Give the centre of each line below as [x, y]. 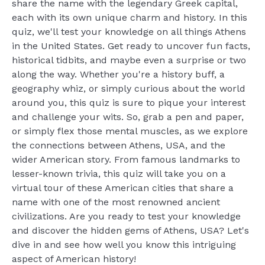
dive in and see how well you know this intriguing [124, 245]
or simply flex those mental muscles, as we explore [130, 131]
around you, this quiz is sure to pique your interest [129, 103]
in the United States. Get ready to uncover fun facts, [131, 46]
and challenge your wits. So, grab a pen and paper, [128, 117]
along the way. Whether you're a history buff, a [118, 74]
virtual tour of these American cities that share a [123, 188]
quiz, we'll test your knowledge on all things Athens [129, 32]
